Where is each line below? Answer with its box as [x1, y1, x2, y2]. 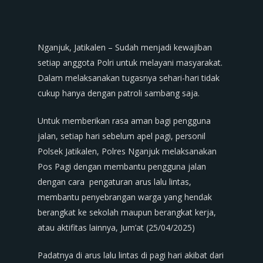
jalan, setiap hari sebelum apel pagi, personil [38, 130, 205, 141]
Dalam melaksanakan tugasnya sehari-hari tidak [38, 72, 220, 83]
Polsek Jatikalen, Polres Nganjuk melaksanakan [38, 146, 217, 157]
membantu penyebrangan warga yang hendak [38, 191, 212, 203]
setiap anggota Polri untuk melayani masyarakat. [38, 57, 222, 68]
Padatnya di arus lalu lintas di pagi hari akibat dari [38, 249, 224, 261]
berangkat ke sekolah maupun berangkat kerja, [38, 207, 216, 218]
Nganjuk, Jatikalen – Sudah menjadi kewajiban [38, 42, 212, 53]
